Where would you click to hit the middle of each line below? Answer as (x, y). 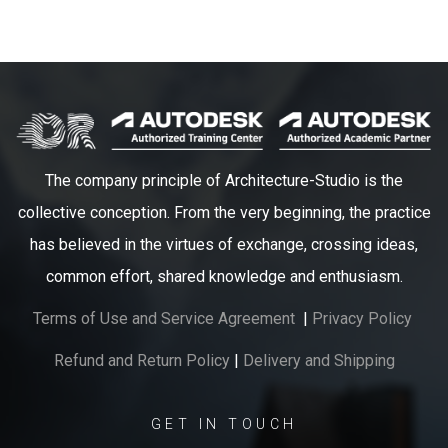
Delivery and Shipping (318, 361)
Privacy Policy (361, 319)
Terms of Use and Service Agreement (165, 319)
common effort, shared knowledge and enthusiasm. (224, 277)
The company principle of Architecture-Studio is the (224, 181)
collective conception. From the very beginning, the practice (224, 213)
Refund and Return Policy (141, 361)
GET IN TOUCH (224, 424)
